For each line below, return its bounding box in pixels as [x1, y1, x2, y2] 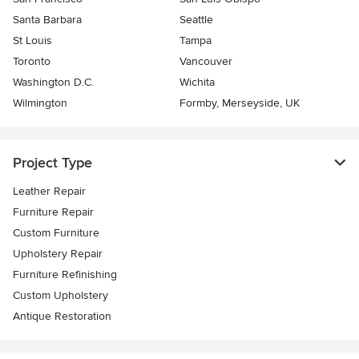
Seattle [179, 13, 213, 27]
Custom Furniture [13, 226, 99, 240]
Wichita [179, 75, 215, 90]
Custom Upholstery [13, 288, 108, 303]
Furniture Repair [13, 205, 94, 220]
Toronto [13, 54, 50, 69]
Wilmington [13, 96, 67, 111]
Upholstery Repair [13, 247, 103, 261]
